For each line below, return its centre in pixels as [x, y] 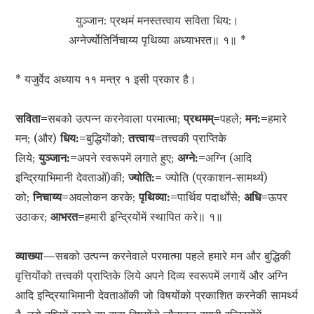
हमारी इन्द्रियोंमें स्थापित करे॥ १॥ [154, 217]
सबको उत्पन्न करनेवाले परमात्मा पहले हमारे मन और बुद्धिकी [173, 256]
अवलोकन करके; [104, 197]
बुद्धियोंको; [108, 138]
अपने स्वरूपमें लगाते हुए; [128, 158]
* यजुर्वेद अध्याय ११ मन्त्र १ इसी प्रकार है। [106, 80]
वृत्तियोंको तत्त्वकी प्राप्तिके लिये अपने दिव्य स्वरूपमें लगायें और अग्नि [152, 276]
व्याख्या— [36, 256]
